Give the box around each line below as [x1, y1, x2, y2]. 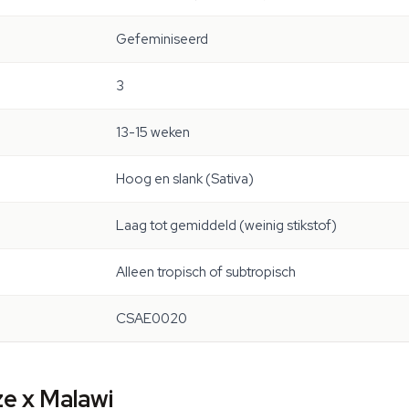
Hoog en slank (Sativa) [116, 170, 254, 188]
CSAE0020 [116, 309, 187, 328]
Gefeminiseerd [116, 30, 208, 48]
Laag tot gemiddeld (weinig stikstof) [116, 216, 337, 235]
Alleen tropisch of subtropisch [116, 263, 296, 281]
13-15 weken [116, 123, 190, 142]
